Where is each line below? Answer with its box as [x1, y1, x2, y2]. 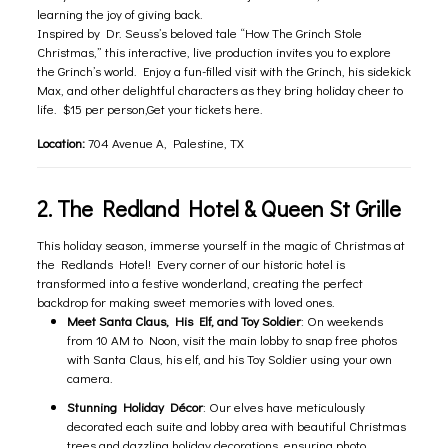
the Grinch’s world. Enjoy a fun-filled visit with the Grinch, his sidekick [36, 61, 411, 79]
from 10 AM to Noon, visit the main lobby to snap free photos [66, 330, 397, 348]
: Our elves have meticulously [202, 397, 365, 415]
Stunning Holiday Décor [66, 397, 203, 415]
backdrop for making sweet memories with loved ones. [36, 292, 335, 310]
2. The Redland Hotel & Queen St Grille [36, 193, 401, 223]
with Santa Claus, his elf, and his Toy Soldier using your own [66, 349, 392, 367]
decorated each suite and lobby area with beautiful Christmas [66, 416, 406, 434]
